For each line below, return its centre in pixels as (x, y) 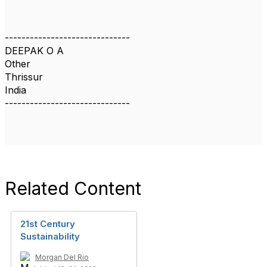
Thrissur (24, 77)
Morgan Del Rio (62, 257)
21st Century (48, 224)
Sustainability (50, 236)
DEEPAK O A (34, 51)
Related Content (73, 188)
